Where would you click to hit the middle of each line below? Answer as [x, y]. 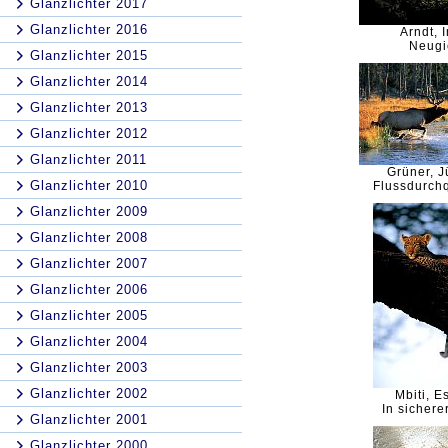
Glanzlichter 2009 [89, 211]
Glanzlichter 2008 [89, 237]
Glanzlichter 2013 [89, 107]
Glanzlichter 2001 [89, 419]
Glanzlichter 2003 [89, 367]
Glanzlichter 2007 [89, 263]
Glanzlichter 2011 [88, 159]
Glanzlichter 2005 [89, 315]
